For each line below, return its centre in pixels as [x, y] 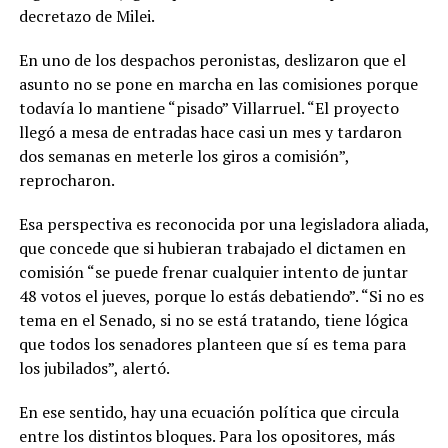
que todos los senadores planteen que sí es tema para [212, 344]
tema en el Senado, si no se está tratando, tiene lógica [213, 320]
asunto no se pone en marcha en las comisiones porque [218, 84]
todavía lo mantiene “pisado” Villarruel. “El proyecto [208, 108]
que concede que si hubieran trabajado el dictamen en [212, 248]
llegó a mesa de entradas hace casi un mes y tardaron [210, 132]
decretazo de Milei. [86, 16]
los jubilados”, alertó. [94, 368]
